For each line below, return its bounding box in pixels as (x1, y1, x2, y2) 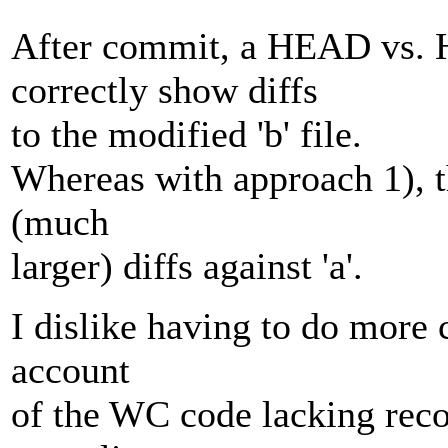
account (11, 349, 130, 392)
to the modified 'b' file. (11, 113, 362, 156)
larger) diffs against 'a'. (11, 245, 363, 288)
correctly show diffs (11, 69, 318, 112)
